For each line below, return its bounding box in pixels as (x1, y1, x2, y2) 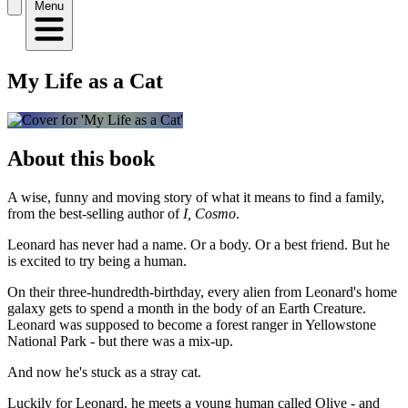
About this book (7, 146, 155, 170)
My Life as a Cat (7, 68, 163, 93)
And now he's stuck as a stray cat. (7, 363, 201, 380)
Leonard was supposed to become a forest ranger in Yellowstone (7, 316, 376, 332)
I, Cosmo (183, 205, 236, 221)
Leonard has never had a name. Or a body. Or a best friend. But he (7, 236, 390, 252)
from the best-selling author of (7, 205, 183, 221)
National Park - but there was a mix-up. (7, 332, 233, 349)
